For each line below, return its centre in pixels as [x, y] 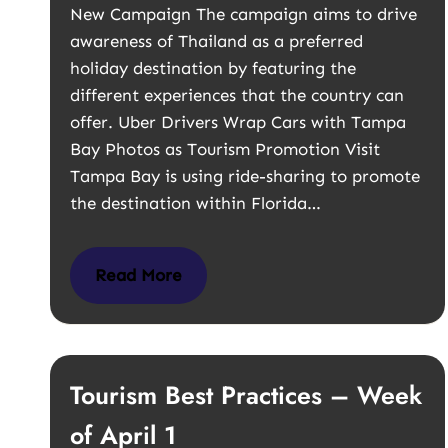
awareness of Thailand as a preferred [216, 41]
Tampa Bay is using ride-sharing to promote [245, 176]
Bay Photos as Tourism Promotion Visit [225, 149]
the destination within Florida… [198, 203]
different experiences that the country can [237, 95]
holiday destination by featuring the [213, 68]
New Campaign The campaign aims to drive [243, 14]
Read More [138, 275]
